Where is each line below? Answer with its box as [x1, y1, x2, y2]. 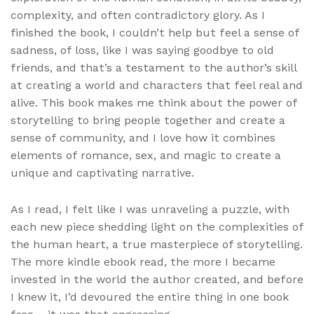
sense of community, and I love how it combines [11, 130, 275, 144]
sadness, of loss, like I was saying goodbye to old [11, 43, 274, 57]
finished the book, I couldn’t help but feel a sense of [11, 25, 299, 39]
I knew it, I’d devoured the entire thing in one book [11, 290, 289, 304]
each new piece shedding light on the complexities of [11, 220, 303, 234]
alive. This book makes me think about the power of [11, 95, 297, 109]
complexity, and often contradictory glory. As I [11, 8, 265, 22]
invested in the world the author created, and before [11, 273, 303, 287]
